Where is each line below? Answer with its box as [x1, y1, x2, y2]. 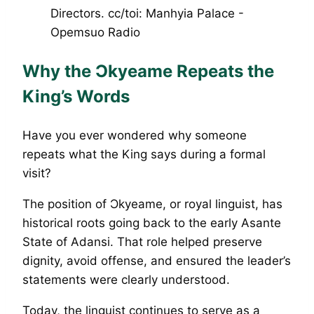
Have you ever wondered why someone [22, 128, 247, 142]
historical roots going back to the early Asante [22, 215, 281, 230]
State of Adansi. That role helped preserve [22, 234, 262, 249]
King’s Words [22, 86, 130, 107]
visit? [22, 165, 51, 180]
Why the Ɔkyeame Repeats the [22, 60, 274, 81]
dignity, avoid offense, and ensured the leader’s [22, 253, 291, 268]
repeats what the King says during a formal [22, 146, 266, 161]
